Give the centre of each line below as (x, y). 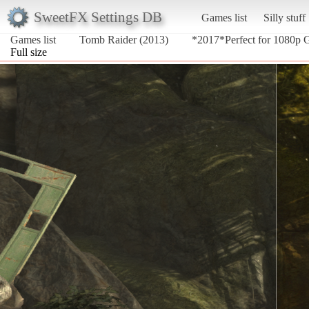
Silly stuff (284, 17)
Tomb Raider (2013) (124, 39)
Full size (29, 52)
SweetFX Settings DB (98, 17)
